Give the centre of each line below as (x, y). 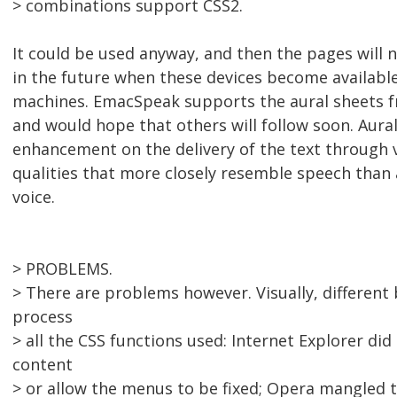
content (43, 365)
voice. (34, 197)
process (43, 317)
